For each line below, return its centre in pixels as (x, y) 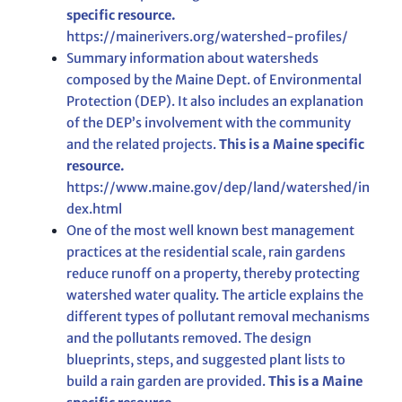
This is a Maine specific (291, 145)
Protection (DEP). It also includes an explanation (214, 102)
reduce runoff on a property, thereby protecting (213, 274)
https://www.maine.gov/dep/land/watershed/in (218, 188)
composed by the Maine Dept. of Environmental (214, 80)
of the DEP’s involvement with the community (208, 123)
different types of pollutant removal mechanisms (218, 317)
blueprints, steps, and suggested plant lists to (205, 360)
